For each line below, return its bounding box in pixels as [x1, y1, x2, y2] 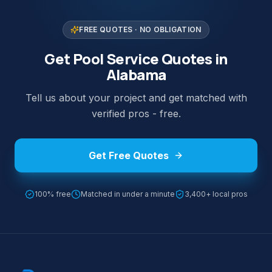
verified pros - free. [91, 107, 181, 120]
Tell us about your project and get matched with [25, 92, 247, 104]
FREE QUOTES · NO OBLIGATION [79, 25, 202, 35]
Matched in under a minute [80, 189, 175, 199]
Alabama [106, 64, 166, 85]
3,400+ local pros [184, 189, 248, 199]
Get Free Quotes [89, 149, 169, 162]
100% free [34, 189, 71, 199]
